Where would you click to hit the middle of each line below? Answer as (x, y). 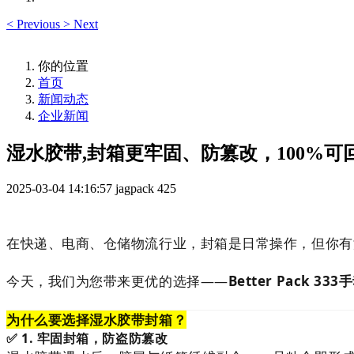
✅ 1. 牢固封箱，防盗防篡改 (87, 338)
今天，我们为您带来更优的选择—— (117, 281)
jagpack (135, 188)
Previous (38, 24)
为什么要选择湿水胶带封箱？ (97, 319)
